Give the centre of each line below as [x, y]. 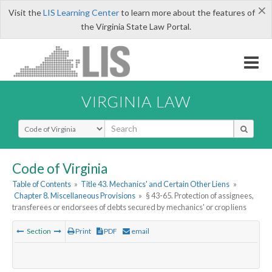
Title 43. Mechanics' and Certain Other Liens [155, 184]
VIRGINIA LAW [136, 101]
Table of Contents [42, 184]
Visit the [25, 12]
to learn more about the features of [187, 12]
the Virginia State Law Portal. [136, 26]
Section [39, 231]
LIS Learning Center [81, 12]
